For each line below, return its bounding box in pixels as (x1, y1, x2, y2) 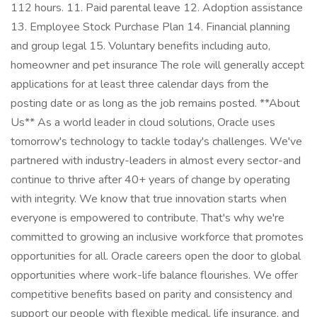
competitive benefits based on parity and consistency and (11, 287, 292, 302)
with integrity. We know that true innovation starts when (11, 191, 287, 207)
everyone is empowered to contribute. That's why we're (11, 210, 284, 226)
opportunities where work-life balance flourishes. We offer (11, 267, 298, 283)
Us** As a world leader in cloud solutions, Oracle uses (11, 115, 275, 130)
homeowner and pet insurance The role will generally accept (11, 57, 304, 73)
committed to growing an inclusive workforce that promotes (11, 229, 304, 245)
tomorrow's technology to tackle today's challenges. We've (11, 134, 302, 149)
